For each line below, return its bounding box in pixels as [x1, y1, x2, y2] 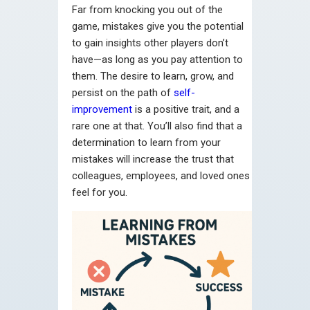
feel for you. [72, 185, 127, 199]
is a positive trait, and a [132, 102, 239, 116]
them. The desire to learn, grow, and [72, 69, 234, 82]
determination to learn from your [72, 136, 221, 149]
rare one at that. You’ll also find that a [72, 119, 242, 132]
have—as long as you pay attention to [72, 53, 243, 66]
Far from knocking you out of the [72, 3, 223, 16]
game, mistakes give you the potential [72, 19, 244, 33]
